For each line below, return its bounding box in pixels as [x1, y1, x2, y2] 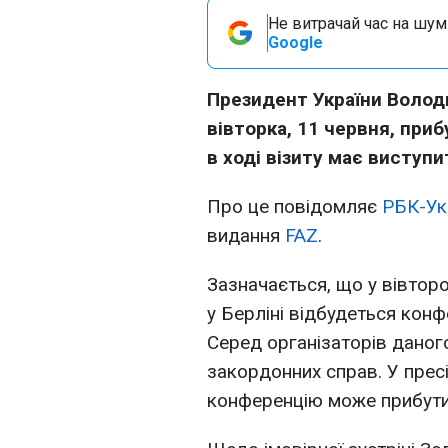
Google [268, 33, 323, 52]
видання [207, 224, 285, 247]
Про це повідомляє [207, 195, 382, 218]
